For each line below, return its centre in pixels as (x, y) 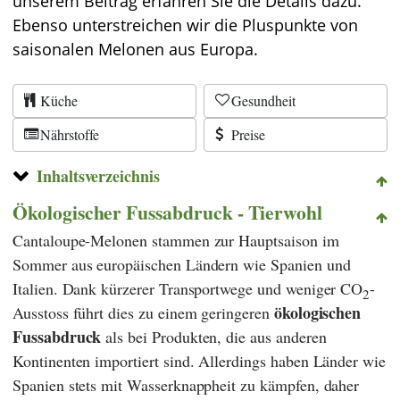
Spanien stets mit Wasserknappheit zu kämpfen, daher (186, 384)
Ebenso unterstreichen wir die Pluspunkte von (185, 25)
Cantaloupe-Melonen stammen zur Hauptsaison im (176, 240)
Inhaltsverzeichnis (98, 175)
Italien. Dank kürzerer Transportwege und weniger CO (188, 288)
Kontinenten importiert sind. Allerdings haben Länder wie (199, 360)
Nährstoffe (70, 134)
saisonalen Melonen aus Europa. (135, 49)
